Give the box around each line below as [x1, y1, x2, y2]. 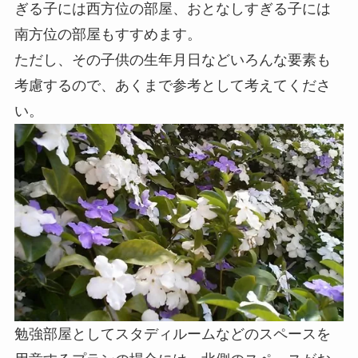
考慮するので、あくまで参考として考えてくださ [14, 78, 331, 94]
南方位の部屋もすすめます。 [14, 26, 201, 43]
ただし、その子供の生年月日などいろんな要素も [14, 52, 331, 69]
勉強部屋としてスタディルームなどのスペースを [14, 326, 331, 343]
